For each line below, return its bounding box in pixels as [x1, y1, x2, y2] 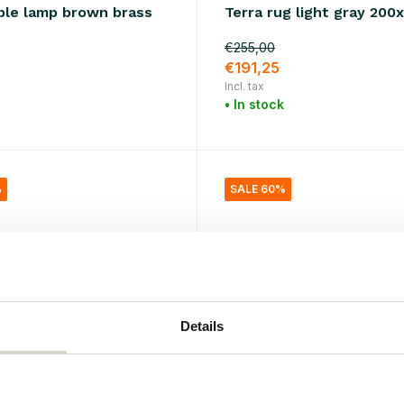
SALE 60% [229, 181, 286, 196]
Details [179, 317, 225, 334]
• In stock [224, 96, 284, 112]
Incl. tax [224, 78, 264, 93]
